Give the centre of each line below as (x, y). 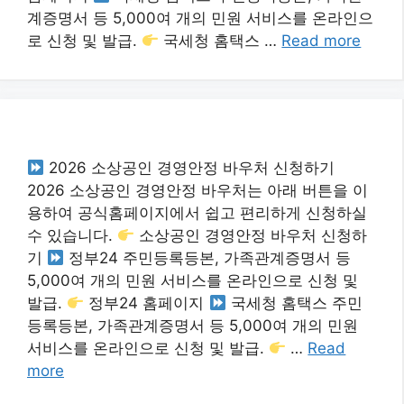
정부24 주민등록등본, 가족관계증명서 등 (208, 258)
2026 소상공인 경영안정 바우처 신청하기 (190, 168)
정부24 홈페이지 (147, 303)
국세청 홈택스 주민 (294, 303)
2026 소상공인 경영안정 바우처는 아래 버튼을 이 (197, 190)
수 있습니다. (72, 235)
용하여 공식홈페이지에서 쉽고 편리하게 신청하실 (197, 213)
